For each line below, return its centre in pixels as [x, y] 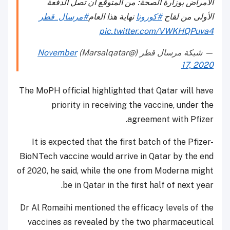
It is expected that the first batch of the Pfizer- [123, 142]
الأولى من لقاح [188, 17]
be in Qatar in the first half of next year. [138, 185]
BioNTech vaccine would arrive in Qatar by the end [117, 157]
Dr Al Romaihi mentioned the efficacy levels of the [117, 208]
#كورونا [149, 17]
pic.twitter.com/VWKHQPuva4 [156, 31]
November [57, 53]
